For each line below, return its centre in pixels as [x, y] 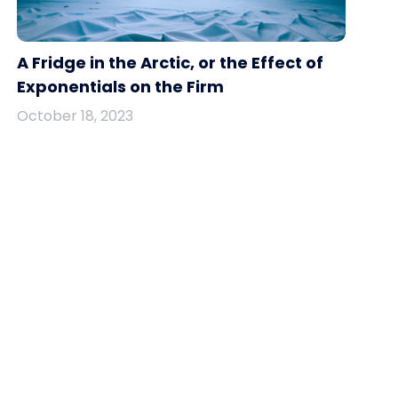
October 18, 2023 [75, 115]
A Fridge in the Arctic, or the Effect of [170, 62]
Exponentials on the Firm [120, 86]
